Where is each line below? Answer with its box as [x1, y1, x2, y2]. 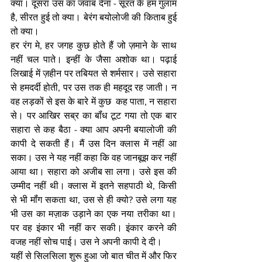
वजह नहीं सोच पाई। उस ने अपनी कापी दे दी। [11, 237, 164, 247]
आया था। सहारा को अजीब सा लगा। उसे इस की [11, 167, 177, 177]
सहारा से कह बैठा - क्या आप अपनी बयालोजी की [11, 125, 177, 135]
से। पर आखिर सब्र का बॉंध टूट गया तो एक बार [11, 111, 177, 120]
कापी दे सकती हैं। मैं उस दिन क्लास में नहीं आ [11, 139, 177, 149]
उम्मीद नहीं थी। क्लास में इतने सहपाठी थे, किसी [11, 181, 177, 191]
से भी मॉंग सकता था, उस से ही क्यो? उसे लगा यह [11, 195, 177, 205]
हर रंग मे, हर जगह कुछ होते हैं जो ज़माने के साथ [11, 40, 177, 50]
